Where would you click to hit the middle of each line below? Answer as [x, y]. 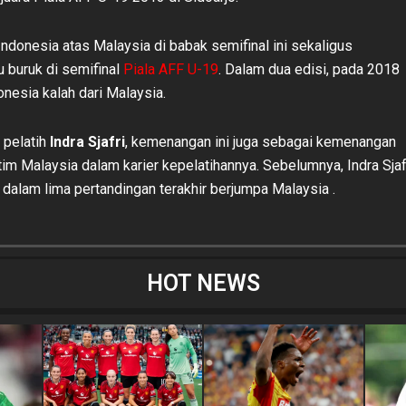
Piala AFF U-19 [171, 69]
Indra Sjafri [87, 141]
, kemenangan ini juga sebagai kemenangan [261, 141]
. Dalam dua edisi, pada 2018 [309, 69]
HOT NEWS [203, 283]
